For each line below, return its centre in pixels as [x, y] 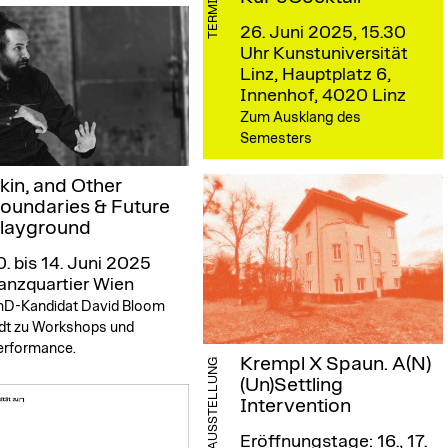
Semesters [276, 138]
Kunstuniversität [339, 53]
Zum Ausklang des [301, 117]
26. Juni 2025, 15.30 [323, 32]
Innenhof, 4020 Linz [323, 95]
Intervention [296, 406]
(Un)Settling [292, 385]
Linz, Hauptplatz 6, [316, 74]
